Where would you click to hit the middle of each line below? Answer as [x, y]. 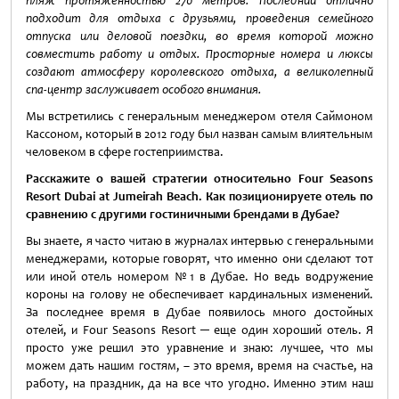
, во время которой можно [289, 36]
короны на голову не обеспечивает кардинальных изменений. [199, 294]
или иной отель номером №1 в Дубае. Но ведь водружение [199, 277]
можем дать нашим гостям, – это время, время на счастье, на [199, 366]
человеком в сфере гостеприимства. [125, 152]
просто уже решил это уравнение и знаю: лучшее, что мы [199, 348]
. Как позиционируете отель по [286, 196]
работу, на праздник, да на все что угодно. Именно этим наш [199, 383]
